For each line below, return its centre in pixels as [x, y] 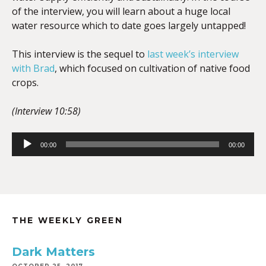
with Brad [33, 68]
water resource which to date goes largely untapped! [129, 26]
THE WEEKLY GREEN [67, 220]
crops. [25, 83]
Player [25, 153]
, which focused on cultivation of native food [152, 68]
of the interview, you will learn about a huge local [121, 11]
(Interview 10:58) [46, 111]
